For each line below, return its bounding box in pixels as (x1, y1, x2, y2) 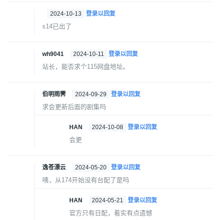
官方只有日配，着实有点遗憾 (69, 209, 152, 217)
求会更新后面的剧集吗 (42, 103, 106, 111)
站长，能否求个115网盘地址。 (42, 63, 129, 71)
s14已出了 (42, 23, 72, 30)
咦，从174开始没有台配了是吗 (42, 176, 129, 184)
